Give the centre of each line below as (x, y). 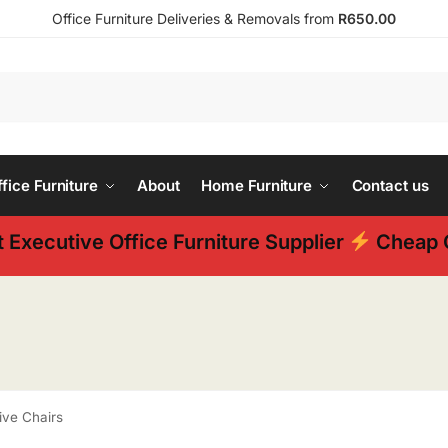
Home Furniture (257, 185)
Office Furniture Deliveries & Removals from (193, 18)
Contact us (390, 185)
